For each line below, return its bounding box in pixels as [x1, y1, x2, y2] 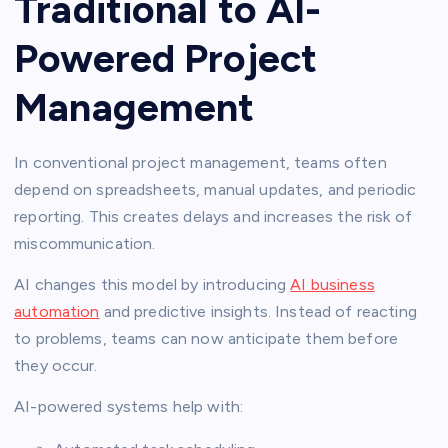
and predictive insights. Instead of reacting [99, 302, 417, 322]
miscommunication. [14, 234, 156, 254]
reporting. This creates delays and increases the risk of [14, 207, 412, 227]
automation [14, 302, 100, 322]
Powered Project [14, 33, 318, 82]
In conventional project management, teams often [14, 153, 387, 173]
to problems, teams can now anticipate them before [14, 329, 398, 349]
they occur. [14, 356, 98, 376]
